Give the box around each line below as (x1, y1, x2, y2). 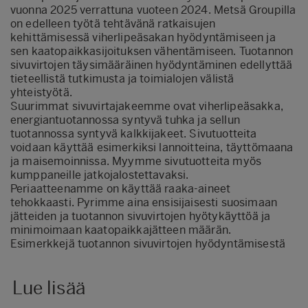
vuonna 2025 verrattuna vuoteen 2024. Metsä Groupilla (10, 3, 296, 16)
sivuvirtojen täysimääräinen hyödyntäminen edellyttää (10, 58, 293, 71)
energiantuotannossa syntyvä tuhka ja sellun (10, 113, 240, 126)
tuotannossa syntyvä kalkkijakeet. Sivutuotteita (10, 127, 257, 140)
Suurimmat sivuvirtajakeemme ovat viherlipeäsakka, (10, 100, 283, 113)
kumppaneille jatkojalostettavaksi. (10, 168, 189, 181)
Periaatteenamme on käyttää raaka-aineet (10, 182, 231, 195)
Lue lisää (12, 277, 85, 299)
